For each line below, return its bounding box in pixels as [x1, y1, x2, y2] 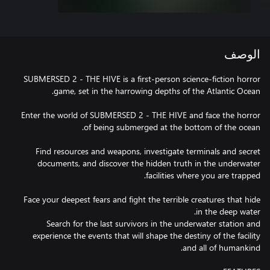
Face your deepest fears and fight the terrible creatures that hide [24, 193, 260, 205]
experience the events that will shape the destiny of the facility [33, 230, 260, 241]
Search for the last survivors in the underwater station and [46, 218, 260, 229]
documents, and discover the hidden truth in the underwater [37, 157, 260, 169]
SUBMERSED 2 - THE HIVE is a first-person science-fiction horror [24, 73, 260, 84]
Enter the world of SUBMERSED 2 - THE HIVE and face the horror [21, 109, 260, 121]
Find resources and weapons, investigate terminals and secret [36, 145, 260, 157]
